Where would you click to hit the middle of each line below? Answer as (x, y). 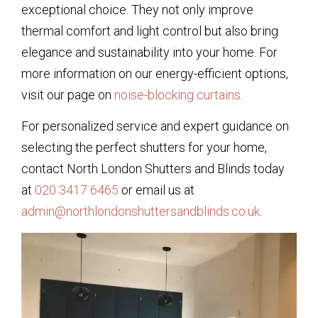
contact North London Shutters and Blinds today (153, 169)
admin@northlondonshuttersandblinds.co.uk (141, 212)
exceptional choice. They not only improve (137, 9)
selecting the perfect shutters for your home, (144, 148)
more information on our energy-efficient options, (155, 73)
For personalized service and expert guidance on (155, 126)
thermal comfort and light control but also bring (150, 31)
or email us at (157, 190)
